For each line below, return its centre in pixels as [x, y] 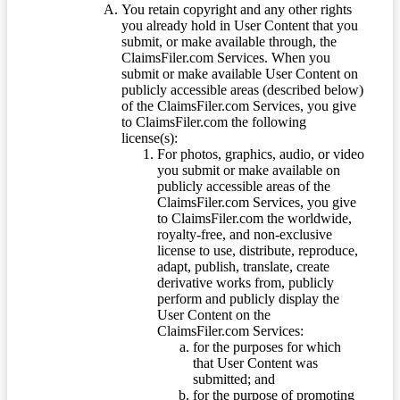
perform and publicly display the [248, 299]
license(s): [150, 138]
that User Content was [255, 363]
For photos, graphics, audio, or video [261, 154]
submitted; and [234, 379]
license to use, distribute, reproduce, [258, 251]
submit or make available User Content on [240, 74]
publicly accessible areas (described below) [242, 90]
